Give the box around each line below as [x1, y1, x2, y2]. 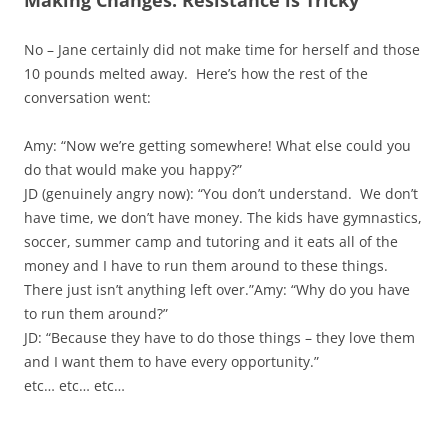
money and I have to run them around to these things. [24, 256, 388, 276]
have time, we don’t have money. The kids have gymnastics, [24, 208, 422, 228]
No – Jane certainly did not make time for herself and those [24, 40, 420, 60]
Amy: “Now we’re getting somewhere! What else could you [24, 136, 411, 156]
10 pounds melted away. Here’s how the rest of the [24, 64, 368, 84]
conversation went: [24, 88, 151, 108]
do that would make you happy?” [24, 160, 242, 180]
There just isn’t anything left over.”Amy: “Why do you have [24, 280, 410, 300]
